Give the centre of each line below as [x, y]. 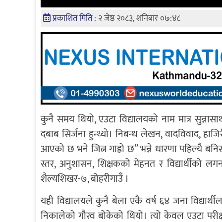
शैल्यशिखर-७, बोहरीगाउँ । [85, 179]
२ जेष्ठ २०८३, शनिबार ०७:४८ [139, 19]
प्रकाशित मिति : [75, 19]
